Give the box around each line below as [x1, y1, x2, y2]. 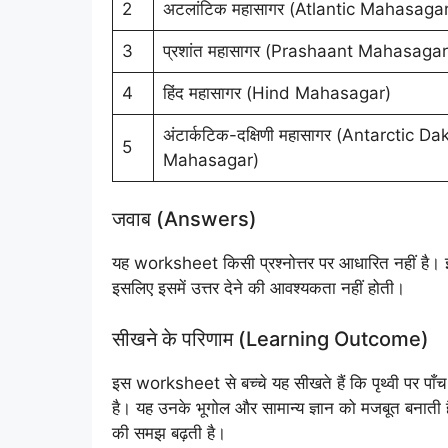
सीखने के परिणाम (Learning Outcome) [112, 326, 429, 351]
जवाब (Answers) [112, 207, 257, 231]
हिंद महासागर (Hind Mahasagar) [162, 82, 391, 103]
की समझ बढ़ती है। [112, 422, 226, 443]
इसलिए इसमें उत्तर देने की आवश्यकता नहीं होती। [112, 278, 405, 298]
